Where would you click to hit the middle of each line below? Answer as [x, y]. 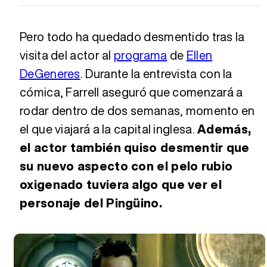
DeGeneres [50, 73]
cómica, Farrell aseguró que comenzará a [131, 92]
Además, [224, 129]
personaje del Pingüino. [91, 203]
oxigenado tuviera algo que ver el [121, 184]
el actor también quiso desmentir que [135, 147]
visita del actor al [67, 55]
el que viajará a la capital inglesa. [109, 129]
